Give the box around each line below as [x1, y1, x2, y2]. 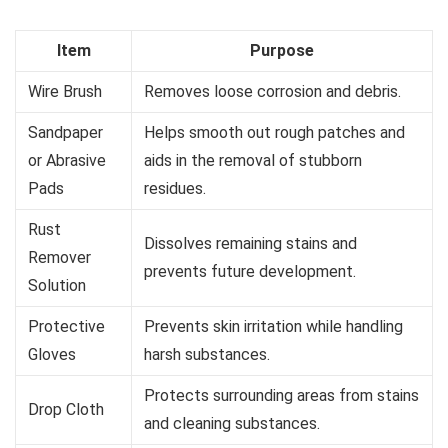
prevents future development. [144, 261, 356, 281]
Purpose [250, 40, 314, 60]
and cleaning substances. [144, 413, 320, 433]
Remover [28, 247, 91, 267]
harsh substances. [144, 344, 270, 364]
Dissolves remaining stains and [144, 233, 357, 253]
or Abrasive [28, 150, 106, 170]
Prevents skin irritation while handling [144, 316, 403, 336]
